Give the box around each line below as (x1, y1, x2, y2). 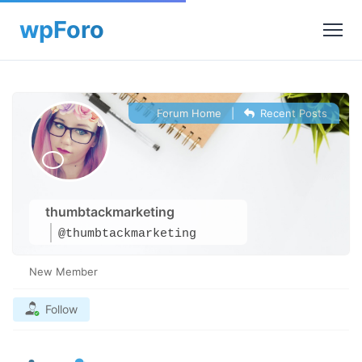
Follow (45, 302, 78, 316)
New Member (29, 265, 98, 278)
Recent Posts (257, 107, 327, 120)
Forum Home (153, 107, 221, 120)
